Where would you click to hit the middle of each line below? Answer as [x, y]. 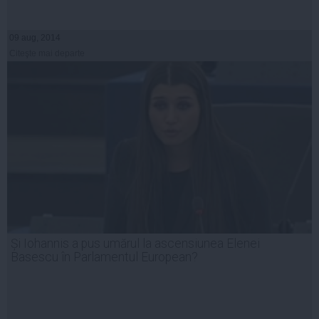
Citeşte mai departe [47, 54]
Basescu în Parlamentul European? [104, 257]
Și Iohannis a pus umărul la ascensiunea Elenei [135, 244]
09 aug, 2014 [35, 38]
